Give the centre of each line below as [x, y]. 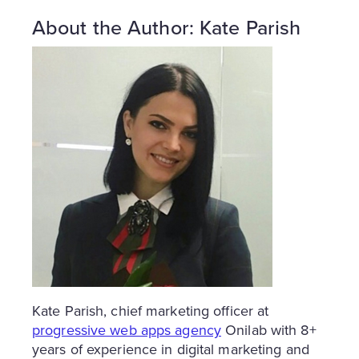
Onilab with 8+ [268, 331]
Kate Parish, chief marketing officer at [151, 311]
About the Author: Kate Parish [167, 28]
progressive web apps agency [127, 331]
